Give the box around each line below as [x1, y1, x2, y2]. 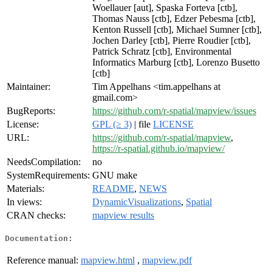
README [92, 183, 134, 194]
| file [132, 119, 153, 130]
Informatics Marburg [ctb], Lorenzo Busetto [92, 57, 260, 68]
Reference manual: [7, 254, 78, 265]
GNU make [92, 170, 137, 181]
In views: [7, 197, 42, 208]
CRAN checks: [7, 210, 66, 221]
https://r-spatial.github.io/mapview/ [92, 143, 225, 154]
